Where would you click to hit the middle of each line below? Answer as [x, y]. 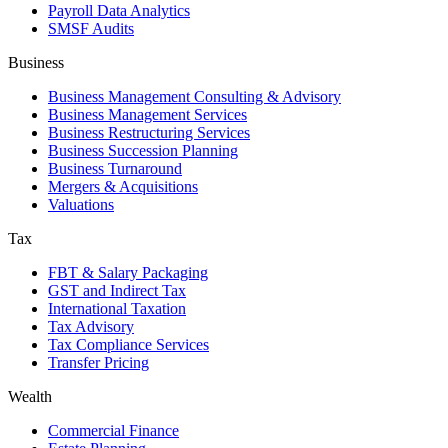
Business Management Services [147, 115]
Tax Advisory [91, 327]
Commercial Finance [113, 431]
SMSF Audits [91, 29]
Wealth [30, 397]
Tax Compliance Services [128, 345]
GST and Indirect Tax [117, 291]
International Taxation [117, 309]
